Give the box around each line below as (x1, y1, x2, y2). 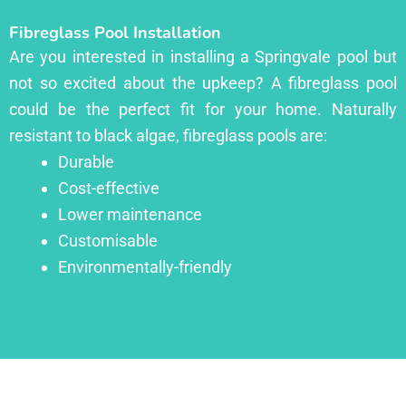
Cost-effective (58, 178, 159, 198)
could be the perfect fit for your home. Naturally (9, 99, 397, 119)
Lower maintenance (58, 204, 202, 224)
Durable (58, 151, 114, 171)
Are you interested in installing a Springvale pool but (9, 46, 397, 66)
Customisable (58, 230, 158, 250)
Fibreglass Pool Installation (9, 21, 221, 43)
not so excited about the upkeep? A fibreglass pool (9, 72, 397, 92)
